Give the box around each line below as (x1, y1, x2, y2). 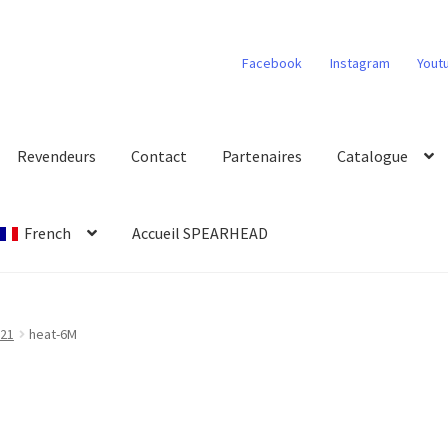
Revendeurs (17, 146, 97, 167)
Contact (131, 146, 188, 167)
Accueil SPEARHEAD (132, 222, 269, 243)
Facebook (242, 53, 303, 72)
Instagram (329, 53, 390, 72)
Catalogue (337, 146, 409, 167)
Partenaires (222, 146, 303, 167)
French (24, 222, 72, 243)
